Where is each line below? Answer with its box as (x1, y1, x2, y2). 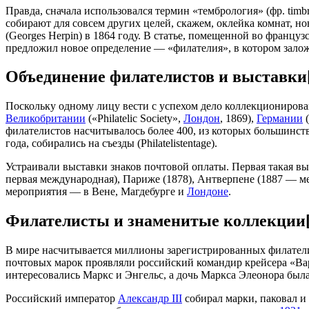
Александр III (118, 292, 182, 305)
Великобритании (6, 112, 86, 125)
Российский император (6, 292, 118, 305)
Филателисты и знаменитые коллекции (6, 212, 306, 230)
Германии (257, 112, 303, 125)
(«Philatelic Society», (86, 112, 183, 125)
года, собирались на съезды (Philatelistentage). (6, 137, 217, 150)
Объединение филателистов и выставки (6, 68, 307, 86)
